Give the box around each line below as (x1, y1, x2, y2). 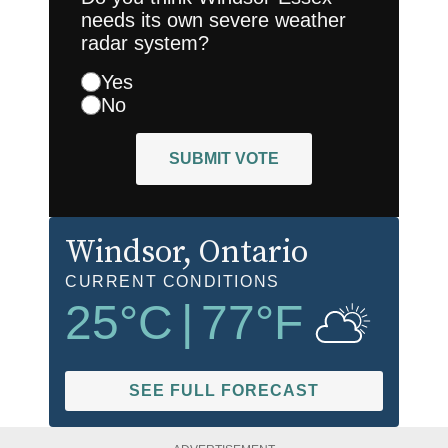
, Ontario (183, 232, 308, 273)
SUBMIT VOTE (169, 149, 279, 167)
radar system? (81, 31, 209, 54)
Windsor (65, 232, 183, 273)
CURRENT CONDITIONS (65, 272, 280, 290)
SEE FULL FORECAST (129, 381, 319, 399)
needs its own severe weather (81, 8, 346, 31)
